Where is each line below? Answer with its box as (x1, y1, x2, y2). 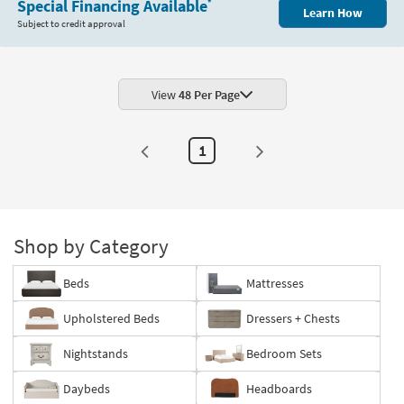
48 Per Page (179, 86, 240, 103)
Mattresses (246, 275, 304, 292)
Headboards (246, 380, 312, 397)
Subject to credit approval (17, 17, 125, 31)
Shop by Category (14, 233, 169, 260)
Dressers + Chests (246, 310, 340, 327)
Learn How (303, 5, 363, 22)
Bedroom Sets (246, 345, 322, 363)
